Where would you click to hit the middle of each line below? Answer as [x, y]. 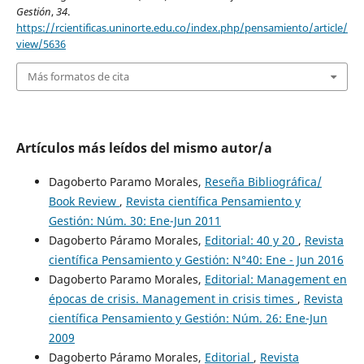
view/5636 [41, 44]
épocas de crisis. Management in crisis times [173, 298]
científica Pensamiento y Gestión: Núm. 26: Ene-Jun [188, 318]
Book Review [84, 201]
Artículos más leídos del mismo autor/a [144, 147]
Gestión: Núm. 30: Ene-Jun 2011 [134, 220]
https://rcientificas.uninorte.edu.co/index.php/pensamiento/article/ [182, 28]
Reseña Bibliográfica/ [263, 181]
